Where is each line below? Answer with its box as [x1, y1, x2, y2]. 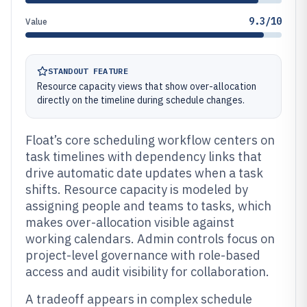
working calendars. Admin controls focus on [25, 231, 275, 247]
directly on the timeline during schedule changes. [37, 94, 245, 106]
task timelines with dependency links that [25, 149, 262, 164]
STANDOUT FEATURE [48, 66, 128, 76]
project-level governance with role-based [25, 247, 260, 263]
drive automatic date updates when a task [25, 165, 263, 181]
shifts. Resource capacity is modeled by [25, 182, 248, 197]
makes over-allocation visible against [25, 214, 234, 230]
